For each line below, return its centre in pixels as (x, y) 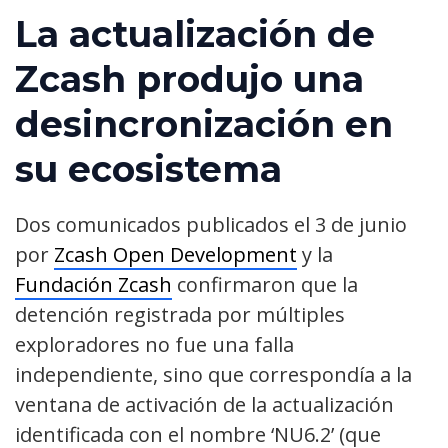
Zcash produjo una (189, 78)
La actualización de (195, 33)
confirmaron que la (265, 284)
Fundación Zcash (93, 284)
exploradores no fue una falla (154, 344)
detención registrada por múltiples (180, 314)
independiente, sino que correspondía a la (213, 374)
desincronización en (204, 123)
